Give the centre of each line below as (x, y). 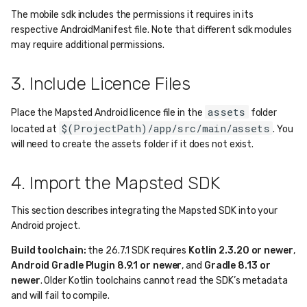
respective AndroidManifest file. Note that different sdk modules (151, 30)
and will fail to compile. (60, 296)
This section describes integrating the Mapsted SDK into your (144, 211)
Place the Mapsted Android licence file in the (108, 113)
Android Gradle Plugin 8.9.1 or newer (97, 266)
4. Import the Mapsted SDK (115, 183)
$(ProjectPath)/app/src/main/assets (166, 128)
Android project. (46, 226)
